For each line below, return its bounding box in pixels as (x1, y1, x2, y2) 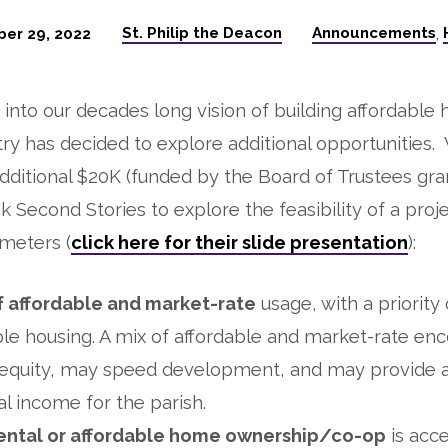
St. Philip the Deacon (121, 24, 282, 42)
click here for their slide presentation (71, 231, 408, 253)
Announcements (312, 24, 437, 42)
